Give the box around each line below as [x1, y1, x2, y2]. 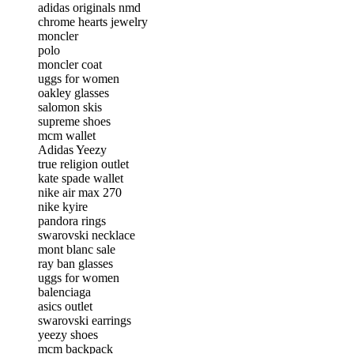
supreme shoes [38, 114, 111, 128]
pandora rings [38, 213, 106, 228]
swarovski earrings [38, 313, 131, 327]
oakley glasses [38, 85, 109, 100]
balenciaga [38, 284, 91, 299]
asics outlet [38, 299, 92, 313]
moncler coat [38, 57, 102, 71]
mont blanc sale [38, 242, 115, 256]
